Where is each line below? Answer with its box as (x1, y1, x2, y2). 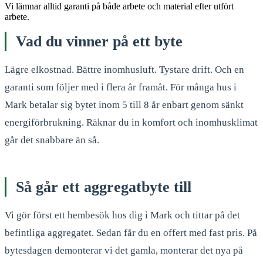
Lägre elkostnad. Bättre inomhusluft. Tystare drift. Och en (5, 63, 244, 75)
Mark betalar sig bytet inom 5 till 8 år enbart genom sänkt (5, 99, 244, 110)
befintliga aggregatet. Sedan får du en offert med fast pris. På (5, 227, 257, 238)
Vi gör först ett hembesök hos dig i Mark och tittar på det (5, 209, 240, 221)
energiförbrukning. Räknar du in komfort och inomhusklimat (5, 116, 258, 128)
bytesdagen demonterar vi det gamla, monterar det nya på (5, 244, 243, 256)
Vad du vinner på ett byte (16, 32, 183, 50)
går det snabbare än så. (5, 134, 99, 146)
